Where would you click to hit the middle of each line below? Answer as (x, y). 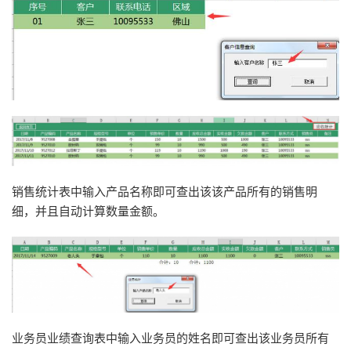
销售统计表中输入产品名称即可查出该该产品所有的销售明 (165, 192)
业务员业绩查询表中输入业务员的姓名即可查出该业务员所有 (170, 338)
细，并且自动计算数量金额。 (88, 212)
